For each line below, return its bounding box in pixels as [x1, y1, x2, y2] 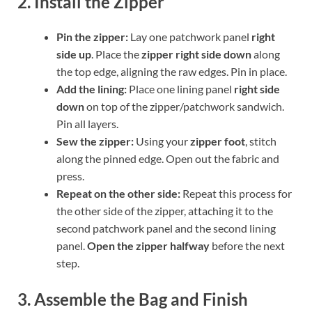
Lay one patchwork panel [128, 29, 251, 43]
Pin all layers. [56, 116, 118, 130]
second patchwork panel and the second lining [56, 221, 276, 235]
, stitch [245, 134, 276, 148]
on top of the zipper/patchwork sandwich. [84, 99, 284, 113]
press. [56, 169, 84, 182]
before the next [210, 238, 285, 252]
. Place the [91, 47, 141, 61]
